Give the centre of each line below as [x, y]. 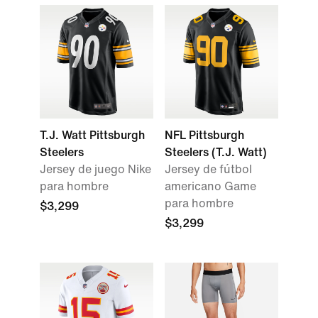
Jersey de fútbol [208, 169]
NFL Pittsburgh [204, 135]
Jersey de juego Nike [95, 169]
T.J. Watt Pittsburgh [92, 135]
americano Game [210, 186]
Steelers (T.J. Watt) [216, 152]
